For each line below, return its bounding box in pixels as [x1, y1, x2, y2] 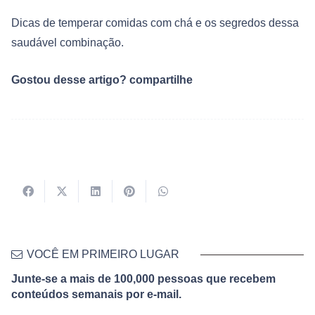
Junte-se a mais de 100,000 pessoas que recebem [11, 272, 276, 285]
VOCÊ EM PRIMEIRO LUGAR [27, 247, 180, 260]
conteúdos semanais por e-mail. [11, 288, 181, 300]
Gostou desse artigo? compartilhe [11, 74, 193, 86]
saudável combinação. [11, 36, 124, 49]
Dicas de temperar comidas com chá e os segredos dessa [11, 16, 299, 29]
